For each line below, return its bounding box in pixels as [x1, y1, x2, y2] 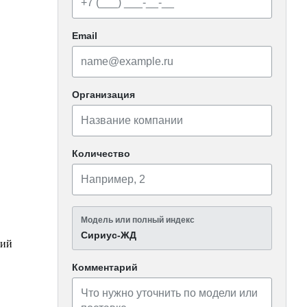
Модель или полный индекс [81, 214, 195, 225]
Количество [72, 147, 131, 159]
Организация [72, 88, 136, 100]
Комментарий [72, 261, 138, 273]
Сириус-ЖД [81, 229, 137, 241]
